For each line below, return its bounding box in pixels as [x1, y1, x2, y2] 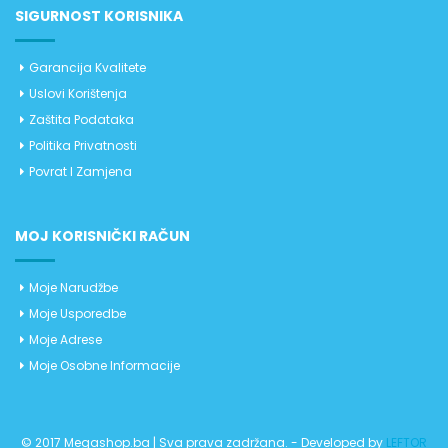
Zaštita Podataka [29, 111, 134, 129]
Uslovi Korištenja [29, 85, 127, 103]
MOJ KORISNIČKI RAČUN [15, 226, 190, 247]
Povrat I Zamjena [29, 163, 132, 181]
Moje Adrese [29, 331, 102, 349]
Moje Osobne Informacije [29, 357, 180, 375]
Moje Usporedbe [29, 305, 126, 323]
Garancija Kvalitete [29, 59, 146, 77]
